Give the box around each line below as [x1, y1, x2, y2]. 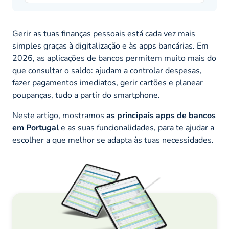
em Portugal [12, 122, 59, 134]
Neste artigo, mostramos [12, 110, 106, 122]
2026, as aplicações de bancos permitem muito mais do [12, 53, 216, 64]
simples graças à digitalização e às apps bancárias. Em [12, 40, 209, 52]
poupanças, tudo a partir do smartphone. [12, 89, 160, 101]
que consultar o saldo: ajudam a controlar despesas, [12, 65, 202, 77]
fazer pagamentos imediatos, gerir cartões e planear [12, 77, 203, 89]
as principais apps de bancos [106, 110, 216, 122]
